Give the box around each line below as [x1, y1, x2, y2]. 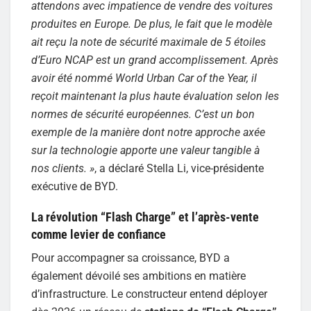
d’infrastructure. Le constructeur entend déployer [31, 287, 267, 301]
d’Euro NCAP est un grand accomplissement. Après [31, 53, 278, 67]
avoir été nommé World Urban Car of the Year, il [31, 71, 257, 85]
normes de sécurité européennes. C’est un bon [31, 107, 255, 121]
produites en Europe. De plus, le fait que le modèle [31, 17, 272, 31]
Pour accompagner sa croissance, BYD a [31, 251, 230, 264]
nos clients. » [31, 161, 94, 175]
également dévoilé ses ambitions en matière [31, 269, 246, 283]
